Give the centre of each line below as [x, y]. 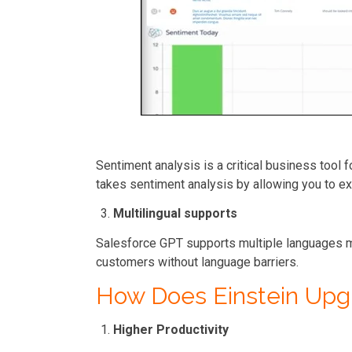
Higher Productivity [171, 330]
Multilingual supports [175, 214]
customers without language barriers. [197, 262]
